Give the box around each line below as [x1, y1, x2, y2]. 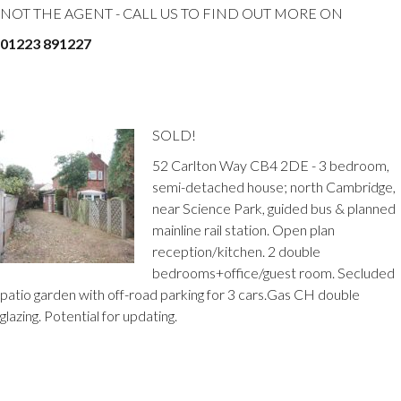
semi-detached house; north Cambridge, [152, 177, 396, 195]
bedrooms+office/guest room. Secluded [152, 263, 395, 281]
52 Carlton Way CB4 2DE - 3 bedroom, [152, 156, 389, 174]
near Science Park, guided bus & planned [152, 199, 396, 217]
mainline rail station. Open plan [152, 220, 335, 238]
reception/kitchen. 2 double [152, 242, 320, 260]
